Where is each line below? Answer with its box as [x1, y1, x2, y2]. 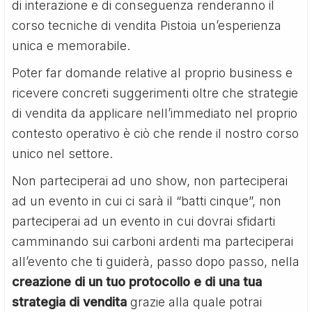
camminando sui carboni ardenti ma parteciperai [12, 233, 294, 249]
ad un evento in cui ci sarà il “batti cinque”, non [12, 193, 282, 208]
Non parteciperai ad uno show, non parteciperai [12, 173, 288, 188]
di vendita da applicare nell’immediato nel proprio [12, 105, 298, 120]
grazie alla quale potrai [130, 294, 263, 309]
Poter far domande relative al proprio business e [12, 65, 293, 80]
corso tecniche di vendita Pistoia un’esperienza [12, 17, 282, 33]
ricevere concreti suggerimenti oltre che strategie [12, 85, 299, 100]
